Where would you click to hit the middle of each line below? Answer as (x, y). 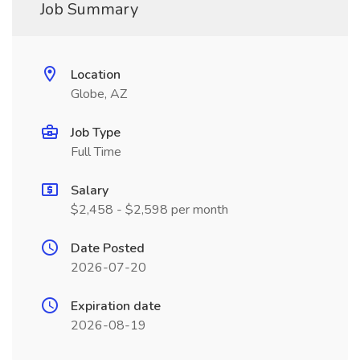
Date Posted (108, 248)
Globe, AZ (99, 94)
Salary (90, 190)
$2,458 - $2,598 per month (149, 210)
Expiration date (116, 306)
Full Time (96, 152)
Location (96, 75)
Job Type (96, 133)
